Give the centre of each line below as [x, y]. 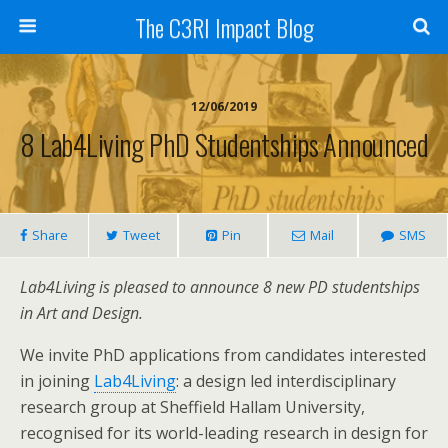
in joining [57, 381]
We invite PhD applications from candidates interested [223, 355]
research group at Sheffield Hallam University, [192, 407]
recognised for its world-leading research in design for [224, 433]
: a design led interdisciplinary [286, 381]
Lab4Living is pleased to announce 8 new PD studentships [220, 287]
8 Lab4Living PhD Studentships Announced [224, 144]
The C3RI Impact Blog [224, 27]
